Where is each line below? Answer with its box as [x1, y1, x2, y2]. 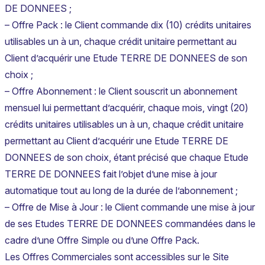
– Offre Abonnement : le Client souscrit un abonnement [5, 85, 237, 98]
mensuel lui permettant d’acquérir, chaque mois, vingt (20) [5, 102, 248, 114]
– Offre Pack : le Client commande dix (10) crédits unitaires [5, 19, 251, 31]
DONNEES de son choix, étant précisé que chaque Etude [5, 151, 248, 164]
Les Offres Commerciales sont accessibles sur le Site [5, 251, 229, 263]
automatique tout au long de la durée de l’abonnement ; [5, 185, 238, 197]
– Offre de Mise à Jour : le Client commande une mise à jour [5, 201, 255, 214]
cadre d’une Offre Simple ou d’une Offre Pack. [5, 234, 199, 247]
